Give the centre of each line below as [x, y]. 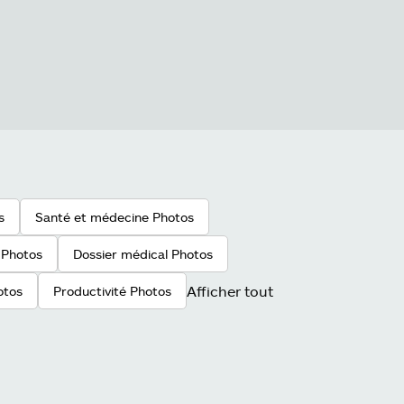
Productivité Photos [112, 291]
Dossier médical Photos [143, 254]
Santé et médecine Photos [115, 217]
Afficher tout [230, 290]
